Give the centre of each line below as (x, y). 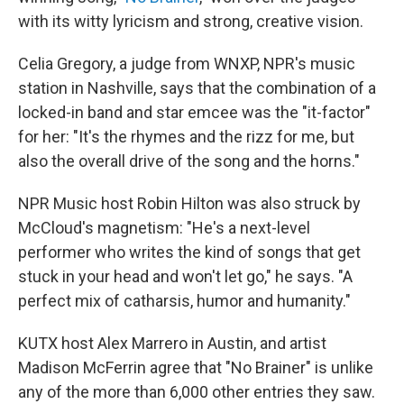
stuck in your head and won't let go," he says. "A (185, 276)
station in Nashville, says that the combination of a (197, 88)
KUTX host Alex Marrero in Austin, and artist (172, 343)
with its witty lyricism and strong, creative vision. (191, 21)
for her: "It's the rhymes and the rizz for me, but (186, 137)
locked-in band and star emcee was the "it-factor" (194, 112)
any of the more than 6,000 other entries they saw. (197, 392)
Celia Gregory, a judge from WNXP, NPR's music (187, 64)
